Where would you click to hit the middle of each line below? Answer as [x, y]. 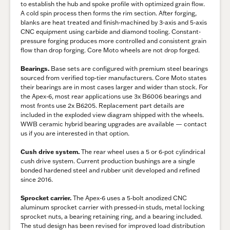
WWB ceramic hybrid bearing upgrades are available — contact [114, 124]
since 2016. [37, 180]
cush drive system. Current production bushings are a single [108, 161]
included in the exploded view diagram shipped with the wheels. [112, 115]
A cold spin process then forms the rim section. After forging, [109, 13]
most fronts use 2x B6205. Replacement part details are [102, 106]
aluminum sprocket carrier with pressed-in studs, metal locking [112, 207]
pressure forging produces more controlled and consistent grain [113, 41]
